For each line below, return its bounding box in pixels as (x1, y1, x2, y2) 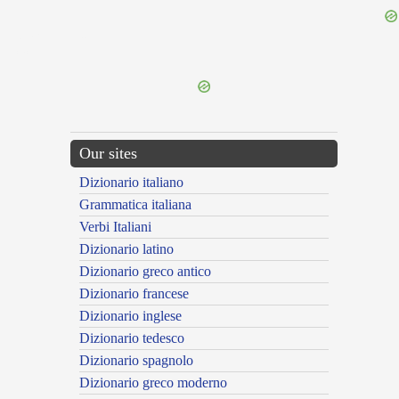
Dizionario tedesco (79, 330, 184, 346)
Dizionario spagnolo (79, 353, 193, 369)
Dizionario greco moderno (79, 375, 227, 391)
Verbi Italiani (79, 219, 151, 235)
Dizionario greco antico (79, 264, 211, 280)
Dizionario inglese (79, 308, 182, 324)
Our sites (79, 144, 137, 163)
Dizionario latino (79, 241, 174, 257)
